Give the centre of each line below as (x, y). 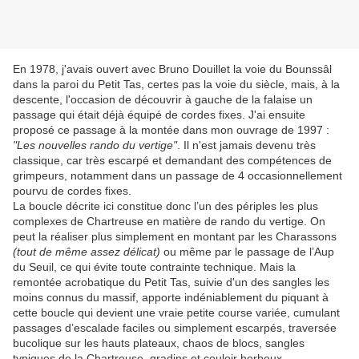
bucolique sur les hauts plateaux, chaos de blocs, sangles (159, 343)
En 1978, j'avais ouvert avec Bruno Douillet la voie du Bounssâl (172, 69)
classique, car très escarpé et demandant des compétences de (172, 161)
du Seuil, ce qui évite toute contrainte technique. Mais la (154, 267)
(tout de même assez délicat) (87, 252)
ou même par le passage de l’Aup (247, 252)
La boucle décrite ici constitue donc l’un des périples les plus (165, 206)
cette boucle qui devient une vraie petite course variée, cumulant (176, 313)
